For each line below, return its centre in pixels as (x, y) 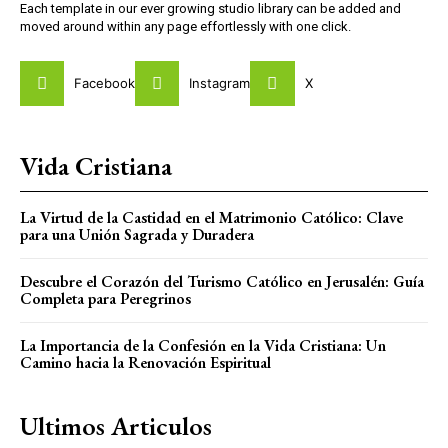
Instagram (220, 82)
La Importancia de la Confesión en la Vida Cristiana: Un (203, 345)
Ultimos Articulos (116, 425)
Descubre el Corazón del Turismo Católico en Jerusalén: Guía (222, 281)
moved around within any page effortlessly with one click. (185, 27)
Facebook (105, 82)
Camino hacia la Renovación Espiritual (145, 362)
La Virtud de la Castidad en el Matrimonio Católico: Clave (211, 217)
